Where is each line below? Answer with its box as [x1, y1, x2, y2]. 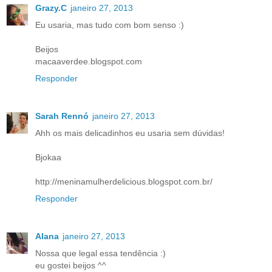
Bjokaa [35, 152, 61, 162]
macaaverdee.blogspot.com [35, 56, 142, 66]
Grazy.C [35, 2, 67, 13]
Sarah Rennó [35, 110, 89, 121]
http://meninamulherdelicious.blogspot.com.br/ [35, 176, 212, 186]
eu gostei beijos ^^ [35, 260, 106, 270]
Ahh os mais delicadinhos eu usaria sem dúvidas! [35, 127, 225, 138]
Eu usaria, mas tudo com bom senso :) [35, 19, 184, 30]
